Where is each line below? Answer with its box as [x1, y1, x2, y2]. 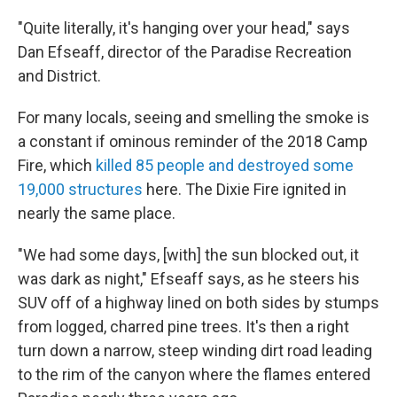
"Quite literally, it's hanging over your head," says [18, 19, 350, 37]
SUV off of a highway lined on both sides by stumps [18, 293, 379, 312]
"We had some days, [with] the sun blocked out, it [18, 245, 359, 264]
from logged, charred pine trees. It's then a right [18, 317, 349, 336]
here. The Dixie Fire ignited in [143, 180, 346, 198]
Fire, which [18, 156, 96, 175]
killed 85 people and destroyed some [96, 156, 354, 175]
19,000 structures [18, 180, 143, 198]
